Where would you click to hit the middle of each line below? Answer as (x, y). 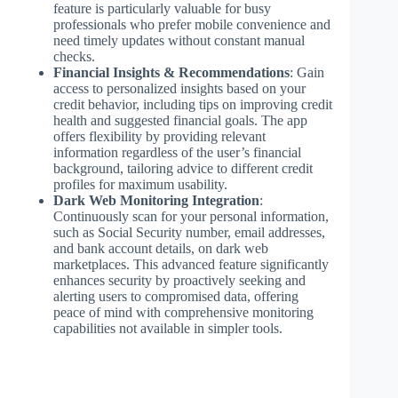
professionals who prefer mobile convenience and (192, 24)
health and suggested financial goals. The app (180, 120)
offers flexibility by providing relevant (159, 136)
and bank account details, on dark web (161, 248)
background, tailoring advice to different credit (183, 168)
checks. (74, 56)
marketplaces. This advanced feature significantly (191, 264)
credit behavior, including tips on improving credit (193, 104)
